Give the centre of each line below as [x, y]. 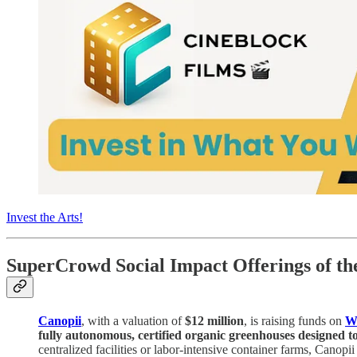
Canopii [60, 320]
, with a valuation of [133, 320]
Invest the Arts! [45, 217]
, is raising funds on [294, 320]
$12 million [214, 320]
